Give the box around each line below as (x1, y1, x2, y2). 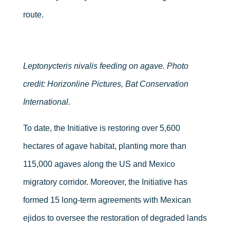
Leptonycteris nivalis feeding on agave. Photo (23, 61, 188, 70)
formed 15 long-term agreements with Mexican (23, 195, 191, 204)
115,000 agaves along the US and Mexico (23, 159, 175, 168)
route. (23, 10, 44, 19)
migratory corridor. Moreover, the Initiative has (23, 177, 187, 186)
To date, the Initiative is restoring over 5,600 (23, 123, 180, 132)
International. (23, 97, 70, 106)
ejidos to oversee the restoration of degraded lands (23, 213, 207, 222)
